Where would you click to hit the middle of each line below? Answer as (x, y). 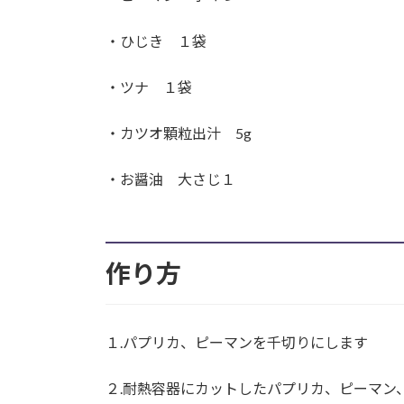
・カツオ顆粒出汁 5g (179, 133)
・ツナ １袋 (149, 87)
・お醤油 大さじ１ (170, 179)
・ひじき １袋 (156, 41)
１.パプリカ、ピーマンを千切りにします (237, 342)
